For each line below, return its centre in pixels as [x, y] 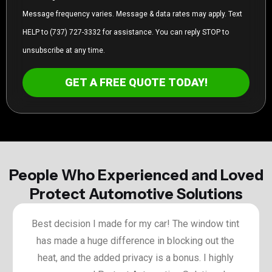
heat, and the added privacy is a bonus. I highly [135, 257]
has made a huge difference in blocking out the [136, 240]
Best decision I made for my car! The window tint [136, 223]
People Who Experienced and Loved [136, 175]
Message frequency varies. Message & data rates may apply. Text [132, 14]
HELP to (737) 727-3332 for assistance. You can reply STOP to [126, 32]
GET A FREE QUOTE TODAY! [136, 82]
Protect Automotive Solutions [136, 194]
